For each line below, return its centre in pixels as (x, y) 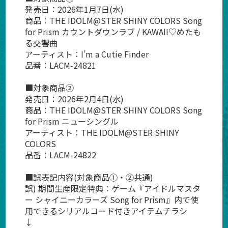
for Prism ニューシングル (72, 121)
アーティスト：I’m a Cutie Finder (87, 54)
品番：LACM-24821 (60, 65)
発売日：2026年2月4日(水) (74, 99)
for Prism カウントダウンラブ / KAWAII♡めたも (113, 32)
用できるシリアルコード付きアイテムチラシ (106, 211)
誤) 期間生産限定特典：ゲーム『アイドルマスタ (112, 189)
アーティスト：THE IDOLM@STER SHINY (102, 133)
